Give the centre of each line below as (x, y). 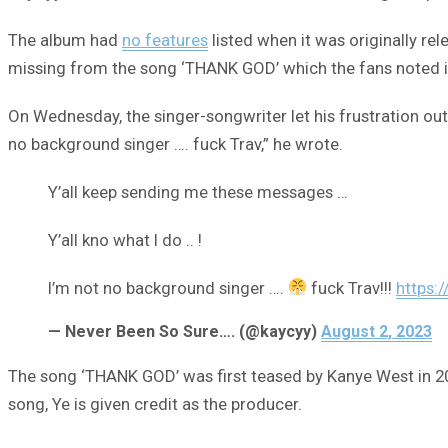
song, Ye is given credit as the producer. (155, 403)
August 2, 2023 (376, 331)
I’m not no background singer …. (168, 287)
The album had (65, 39)
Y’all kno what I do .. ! (125, 239)
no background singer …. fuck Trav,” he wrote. (175, 143)
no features (165, 39)
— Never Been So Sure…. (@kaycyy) (184, 331)
